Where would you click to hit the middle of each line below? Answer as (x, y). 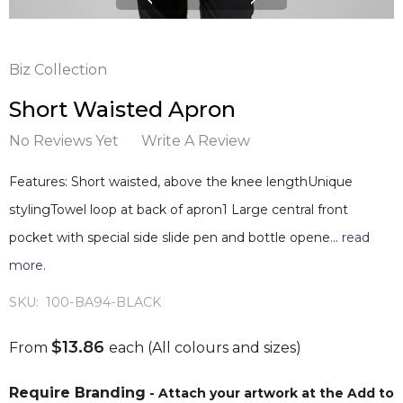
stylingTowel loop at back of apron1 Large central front (179, 210)
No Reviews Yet (64, 141)
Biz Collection (58, 70)
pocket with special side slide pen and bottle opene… (175, 238)
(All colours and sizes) (224, 348)
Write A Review (196, 141)
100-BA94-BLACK (103, 303)
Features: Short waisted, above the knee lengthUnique (181, 182)
